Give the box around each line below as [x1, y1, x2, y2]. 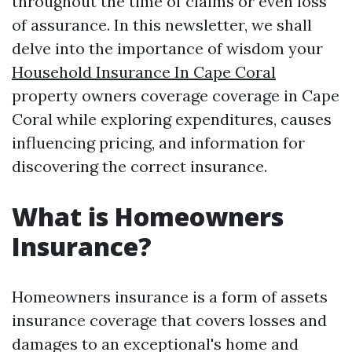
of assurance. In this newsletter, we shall [12, 15, 312, 35]
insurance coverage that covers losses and [12, 310, 327, 330]
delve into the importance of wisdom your [12, 38, 323, 58]
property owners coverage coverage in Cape [12, 86, 339, 105]
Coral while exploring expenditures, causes [12, 109, 332, 129]
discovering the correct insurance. [12, 156, 267, 176]
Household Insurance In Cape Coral [12, 62, 276, 82]
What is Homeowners [12, 200, 284, 233]
